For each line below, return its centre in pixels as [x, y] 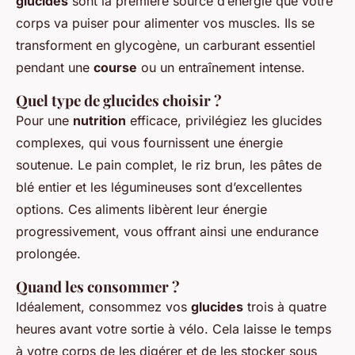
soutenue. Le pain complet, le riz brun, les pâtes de [169, 164]
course [115, 67]
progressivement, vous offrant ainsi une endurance [167, 231]
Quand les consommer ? [98, 286]
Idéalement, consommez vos [103, 306]
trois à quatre [285, 306]
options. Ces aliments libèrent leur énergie [141, 209]
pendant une [55, 67]
